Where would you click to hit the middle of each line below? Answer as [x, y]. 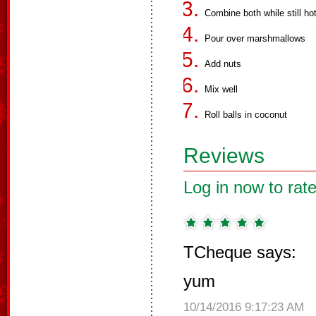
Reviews [224, 156]
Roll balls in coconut [246, 115]
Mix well [221, 89]
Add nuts [223, 64]
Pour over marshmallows [255, 38]
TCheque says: [240, 252]
